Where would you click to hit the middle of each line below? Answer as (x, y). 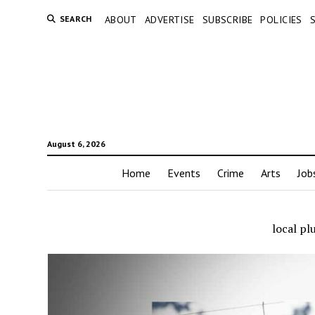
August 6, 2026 (76, 144)
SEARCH (76, 19)
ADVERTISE (169, 20)
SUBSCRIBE (227, 20)
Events (184, 173)
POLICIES (281, 20)
